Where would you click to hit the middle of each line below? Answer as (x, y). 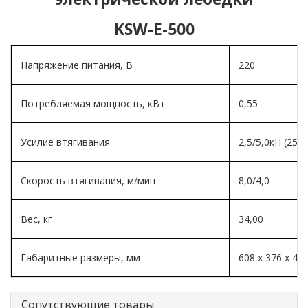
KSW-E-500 (154, 29)
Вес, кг (36, 219)
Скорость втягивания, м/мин (88, 180)
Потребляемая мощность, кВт (93, 103)
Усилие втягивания (65, 142)
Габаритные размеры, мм (80, 257)
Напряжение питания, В (77, 65)
